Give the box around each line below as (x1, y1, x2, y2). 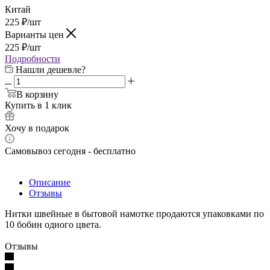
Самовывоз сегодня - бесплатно (5, 145, 136, 156)
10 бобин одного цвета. (5, 219, 101, 230)
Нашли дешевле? (16, 64, 86, 75)
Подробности (5, 53, 60, 64)
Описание (29, 177, 71, 187)
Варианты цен (5, 29, 66, 40)
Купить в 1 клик (5, 99, 72, 110)
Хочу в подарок (5, 122, 69, 133)
